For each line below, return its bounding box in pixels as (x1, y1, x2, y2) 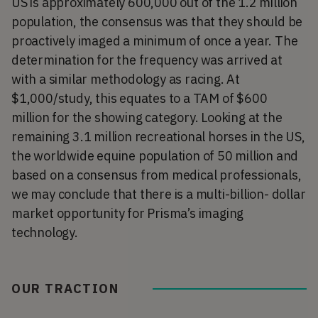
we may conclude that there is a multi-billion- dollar (11, 185, 306, 202)
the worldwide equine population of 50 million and (11, 147, 299, 164)
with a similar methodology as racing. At (11, 70, 240, 87)
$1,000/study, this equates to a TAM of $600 (11, 89, 268, 106)
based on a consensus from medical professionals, (11, 166, 302, 183)
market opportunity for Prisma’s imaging (11, 204, 244, 221)
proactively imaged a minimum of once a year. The (11, 32, 298, 49)
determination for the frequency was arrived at (11, 51, 283, 68)
